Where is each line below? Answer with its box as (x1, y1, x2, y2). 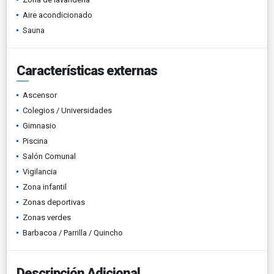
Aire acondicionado (23, 10, 92, 20)
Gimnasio (23, 120, 56, 130)
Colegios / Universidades (23, 105, 112, 115)
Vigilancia (23, 166, 57, 176)
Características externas (17, 62, 157, 78)
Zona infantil (23, 182, 67, 191)
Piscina (23, 136, 48, 146)
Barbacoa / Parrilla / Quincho (23, 228, 123, 237)
